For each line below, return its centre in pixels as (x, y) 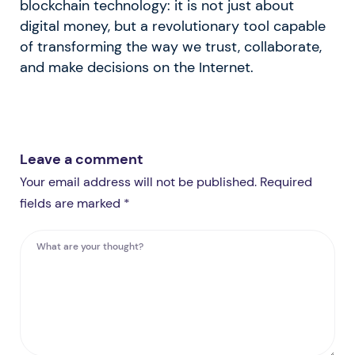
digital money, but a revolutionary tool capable (173, 27)
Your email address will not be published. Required (166, 182)
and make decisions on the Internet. (137, 68)
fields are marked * (75, 204)
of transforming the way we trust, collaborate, (171, 47)
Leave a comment (82, 160)
